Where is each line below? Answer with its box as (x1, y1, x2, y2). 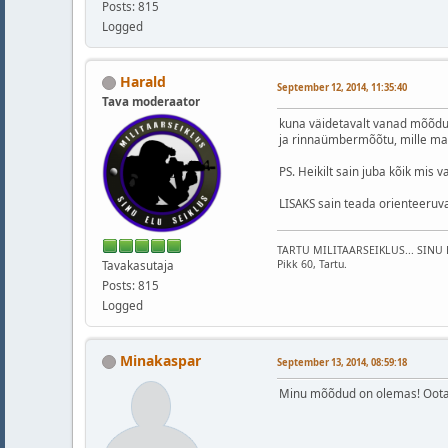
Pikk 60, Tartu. (277, 257, 347, 272)
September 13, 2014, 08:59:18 (277, 355, 407, 369)
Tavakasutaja (102, 257, 174, 273)
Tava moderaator (102, 93, 200, 109)
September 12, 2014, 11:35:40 (277, 81, 407, 95)
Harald (120, 71, 166, 91)
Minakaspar (120, 350, 201, 370)
